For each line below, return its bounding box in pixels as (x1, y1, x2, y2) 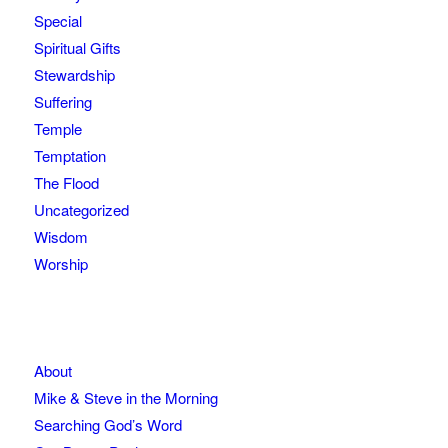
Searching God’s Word (33, 414, 182, 436)
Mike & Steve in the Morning (33, 387, 218, 409)
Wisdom (33, 226, 88, 248)
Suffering (33, 91, 92, 113)
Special (33, 10, 82, 32)
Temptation (33, 145, 106, 167)
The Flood (33, 172, 99, 194)
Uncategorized (33, 199, 129, 221)
